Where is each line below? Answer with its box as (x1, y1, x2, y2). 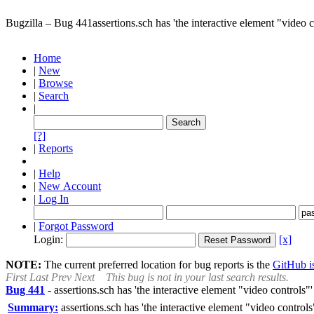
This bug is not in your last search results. (106, 271, 289, 283)
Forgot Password (39, 220, 114, 232)
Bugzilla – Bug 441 (6, 17, 93, 29)
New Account (39, 180, 101, 192)
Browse (39, 77, 73, 89)
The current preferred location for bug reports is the (41, 259, 273, 271)
